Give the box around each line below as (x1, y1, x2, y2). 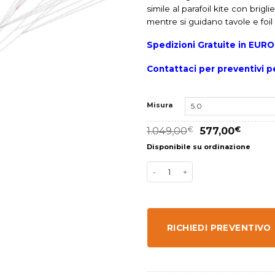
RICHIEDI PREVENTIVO (167, 222, 271, 233)
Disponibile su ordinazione (147, 142, 250, 151)
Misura (147, 100, 172, 109)
